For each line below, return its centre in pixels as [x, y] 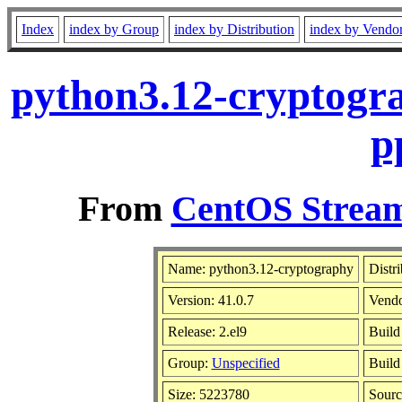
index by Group [114, 29]
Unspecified [245, 363]
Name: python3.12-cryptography [260, 268]
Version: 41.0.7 [210, 300]
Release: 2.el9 [207, 331]
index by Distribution [234, 29]
